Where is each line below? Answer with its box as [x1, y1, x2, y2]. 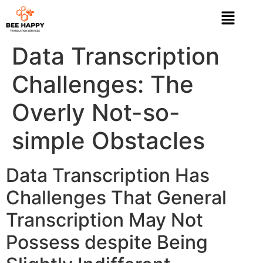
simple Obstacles [12, 126, 205, 155]
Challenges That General [6, 186, 227, 209]
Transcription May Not [6, 208, 203, 231]
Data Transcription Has [6, 163, 210, 187]
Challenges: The [12, 69, 194, 99]
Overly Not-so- [12, 97, 180, 127]
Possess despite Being [6, 230, 208, 254]
